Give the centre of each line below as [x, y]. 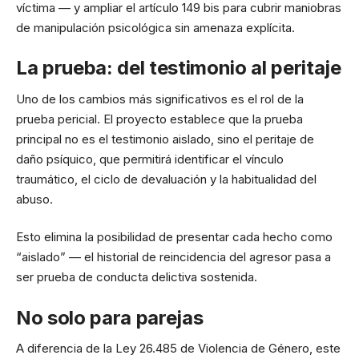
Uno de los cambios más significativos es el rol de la [160, 99]
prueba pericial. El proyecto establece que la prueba [159, 119]
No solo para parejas [110, 317]
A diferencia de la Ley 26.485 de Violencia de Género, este [178, 348]
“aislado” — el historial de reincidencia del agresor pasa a [173, 257]
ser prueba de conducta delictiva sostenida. [137, 277]
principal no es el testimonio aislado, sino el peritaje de [165, 139]
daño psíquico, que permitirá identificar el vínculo [150, 159]
